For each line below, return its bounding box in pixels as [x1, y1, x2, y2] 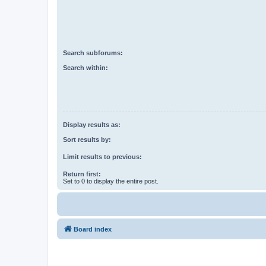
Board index [74, 225, 112, 233]
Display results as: [63, 121, 121, 129]
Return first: [63, 170, 101, 178]
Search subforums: [63, 49, 123, 57]
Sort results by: [63, 135, 111, 143]
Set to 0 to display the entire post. [63, 177, 159, 185]
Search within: [63, 64, 108, 71]
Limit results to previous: [63, 153, 142, 160]
